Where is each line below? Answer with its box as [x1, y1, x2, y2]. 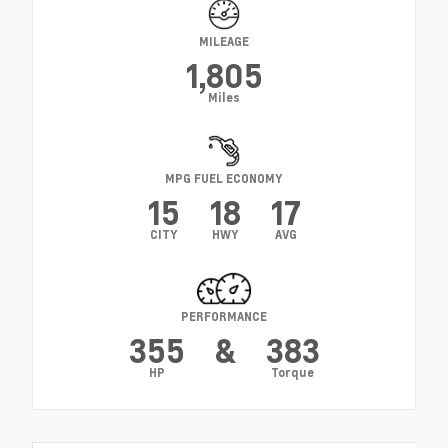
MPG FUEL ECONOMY [165, 170, 283, 186]
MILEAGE [199, 33, 249, 49]
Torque [271, 364, 314, 380]
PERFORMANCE [181, 308, 267, 324]
